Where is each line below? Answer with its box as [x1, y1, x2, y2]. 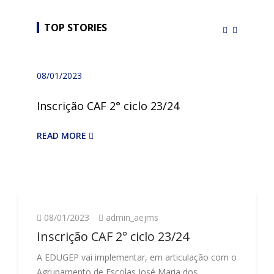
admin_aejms [106, 212, 158, 223]
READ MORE [37, 130, 89, 141]
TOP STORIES [44, 21, 107, 34]
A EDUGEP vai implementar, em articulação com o [37, 251, 237, 263]
